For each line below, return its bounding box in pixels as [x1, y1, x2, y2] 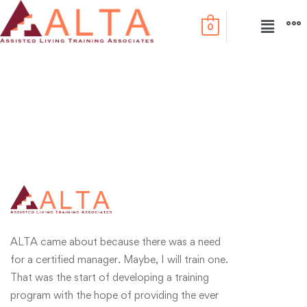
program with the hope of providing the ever [10, 288, 219, 302]
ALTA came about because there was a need [10, 235, 221, 248]
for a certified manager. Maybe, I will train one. [10, 253, 228, 266]
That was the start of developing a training [10, 271, 209, 284]
